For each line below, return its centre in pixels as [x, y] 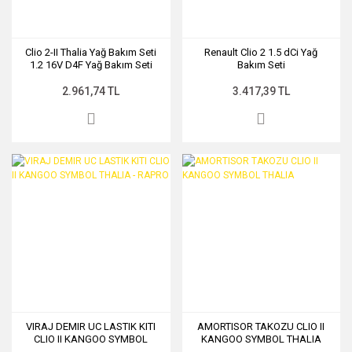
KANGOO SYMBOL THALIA [261, 339]
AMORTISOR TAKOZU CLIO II [261, 326]
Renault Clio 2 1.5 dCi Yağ [261, 52]
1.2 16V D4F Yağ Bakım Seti [91, 64]
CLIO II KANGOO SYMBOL [91, 339]
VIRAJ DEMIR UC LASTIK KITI [91, 326]
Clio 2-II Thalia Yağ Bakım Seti [91, 52]
